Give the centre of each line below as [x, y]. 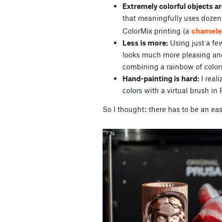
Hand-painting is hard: [161, 79]
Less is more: [145, 43]
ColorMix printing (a [157, 31]
